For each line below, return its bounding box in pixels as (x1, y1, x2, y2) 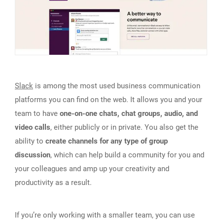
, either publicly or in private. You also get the (50, 122, 198, 132)
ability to (15, 136, 45, 146)
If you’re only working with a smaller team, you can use (15, 210, 195, 220)
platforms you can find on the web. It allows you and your (15, 95, 202, 104)
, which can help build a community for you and (50, 150, 204, 159)
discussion (15, 150, 50, 159)
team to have (15, 109, 60, 118)
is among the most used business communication (33, 81, 200, 90)
